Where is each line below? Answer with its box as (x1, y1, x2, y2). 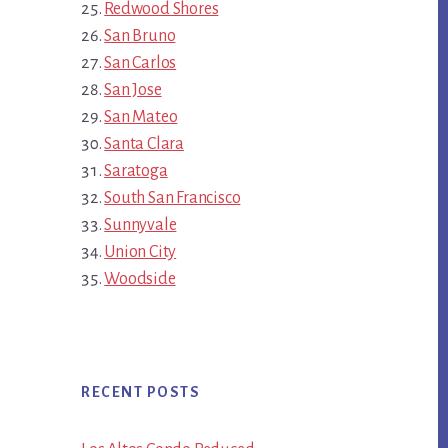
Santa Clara (104, 135, 185, 154)
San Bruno (104, 27, 176, 46)
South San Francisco (104, 189, 241, 208)
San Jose (104, 81, 162, 100)
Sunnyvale (104, 216, 177, 235)
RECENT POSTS (81, 384, 200, 401)
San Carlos (104, 54, 177, 73)
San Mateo (104, 108, 178, 127)
